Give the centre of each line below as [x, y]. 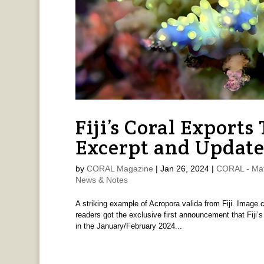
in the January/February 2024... [128, 226]
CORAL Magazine [120, 169]
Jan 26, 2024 [184, 169]
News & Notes [101, 180]
